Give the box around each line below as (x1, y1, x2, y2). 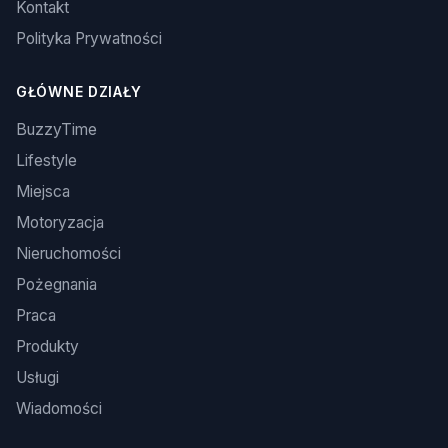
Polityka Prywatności (16, 29, 162, 49)
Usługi (16, 368, 59, 388)
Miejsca (16, 182, 70, 202)
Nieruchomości (16, 244, 121, 264)
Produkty (16, 337, 79, 357)
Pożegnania (16, 275, 97, 295)
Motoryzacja (16, 213, 104, 233)
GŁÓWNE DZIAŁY (16, 83, 143, 101)
